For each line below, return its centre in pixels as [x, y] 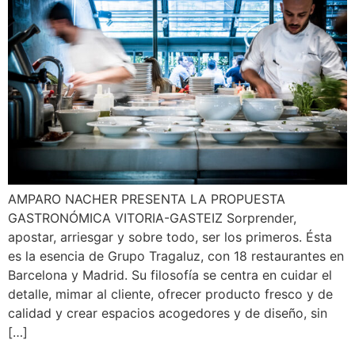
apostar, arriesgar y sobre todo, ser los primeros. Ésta [170, 237]
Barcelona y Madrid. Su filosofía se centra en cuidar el [170, 275]
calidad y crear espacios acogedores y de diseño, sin [168, 313]
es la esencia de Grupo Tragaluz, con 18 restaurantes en [176, 256]
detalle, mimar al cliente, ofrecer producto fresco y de [170, 294]
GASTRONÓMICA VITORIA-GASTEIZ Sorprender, [152, 218]
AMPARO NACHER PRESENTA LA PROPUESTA [147, 198]
